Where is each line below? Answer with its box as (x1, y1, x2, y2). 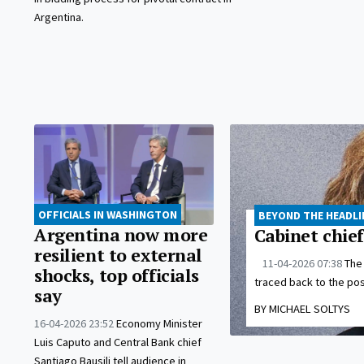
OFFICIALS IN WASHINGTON (38, 207, 177, 223)
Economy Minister (116, 316, 202, 331)
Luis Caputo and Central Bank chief (34, 335, 201, 350)
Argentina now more (34, 223, 208, 247)
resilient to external (34, 244, 202, 267)
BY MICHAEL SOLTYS (253, 301, 350, 316)
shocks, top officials (34, 264, 199, 288)
